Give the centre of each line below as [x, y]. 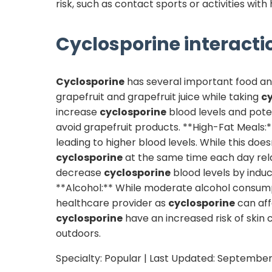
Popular [123, 259]
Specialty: [80, 259]
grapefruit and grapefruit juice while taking [158, 97]
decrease [80, 173]
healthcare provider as [112, 203]
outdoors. [78, 234]
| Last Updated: [179, 259]
